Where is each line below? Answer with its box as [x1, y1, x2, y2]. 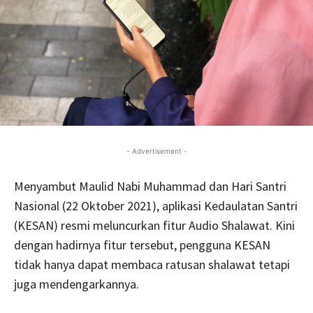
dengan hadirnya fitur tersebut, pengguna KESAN [14, 236, 270, 253]
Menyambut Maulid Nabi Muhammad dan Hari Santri [14, 177, 286, 194]
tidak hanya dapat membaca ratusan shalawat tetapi [14, 256, 290, 272]
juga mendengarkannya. [14, 275, 139, 292]
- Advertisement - [126, 146, 187, 155]
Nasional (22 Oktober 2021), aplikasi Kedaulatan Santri [14, 197, 298, 214]
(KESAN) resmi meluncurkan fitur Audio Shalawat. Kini [14, 217, 295, 233]
